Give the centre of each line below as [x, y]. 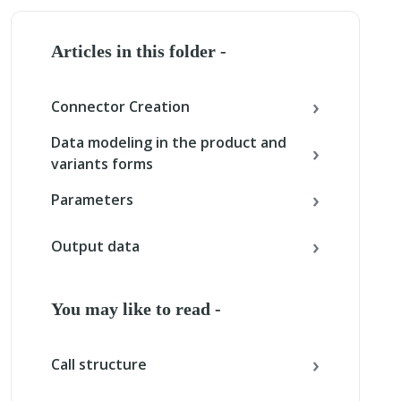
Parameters [92, 200]
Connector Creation [120, 107]
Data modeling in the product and [169, 143]
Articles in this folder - [139, 51]
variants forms [102, 164]
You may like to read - [136, 309]
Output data [95, 247]
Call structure [99, 365]
